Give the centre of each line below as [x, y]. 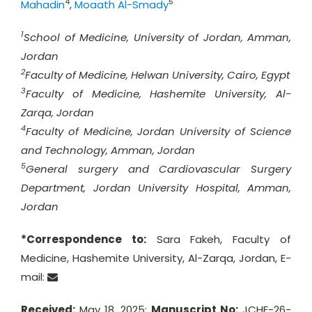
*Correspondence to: [84, 239]
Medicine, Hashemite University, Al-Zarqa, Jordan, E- [156, 258]
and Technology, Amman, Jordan [108, 150]
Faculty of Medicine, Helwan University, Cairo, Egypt [157, 75]
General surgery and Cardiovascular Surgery [158, 169]
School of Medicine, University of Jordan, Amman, [157, 37]
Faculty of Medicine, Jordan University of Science [158, 131]
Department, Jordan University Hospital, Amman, [156, 188]
